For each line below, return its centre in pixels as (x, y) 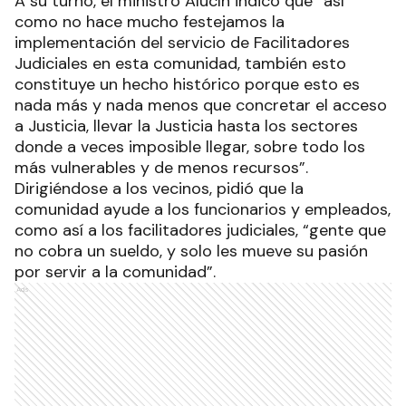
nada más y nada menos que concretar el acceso (201, 106)
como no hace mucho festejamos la (150, 22)
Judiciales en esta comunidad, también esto (180, 64)
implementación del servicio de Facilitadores (182, 43)
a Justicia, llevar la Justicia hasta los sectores (186, 126)
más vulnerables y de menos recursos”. (161, 168)
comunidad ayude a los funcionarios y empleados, (203, 210)
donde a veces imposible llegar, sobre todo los (190, 147)
